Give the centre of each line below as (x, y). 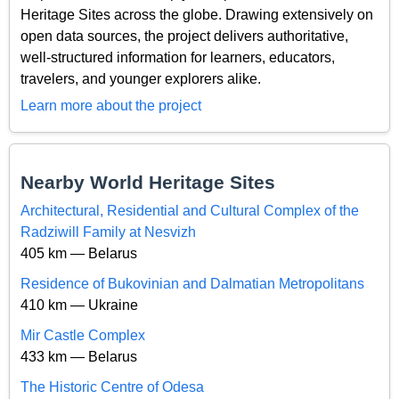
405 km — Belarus (79, 253)
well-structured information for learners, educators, (178, 57)
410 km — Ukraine (79, 305)
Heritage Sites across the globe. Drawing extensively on (197, 14)
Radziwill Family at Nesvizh (108, 232)
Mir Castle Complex (83, 335)
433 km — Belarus (79, 356)
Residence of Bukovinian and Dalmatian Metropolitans (192, 283)
